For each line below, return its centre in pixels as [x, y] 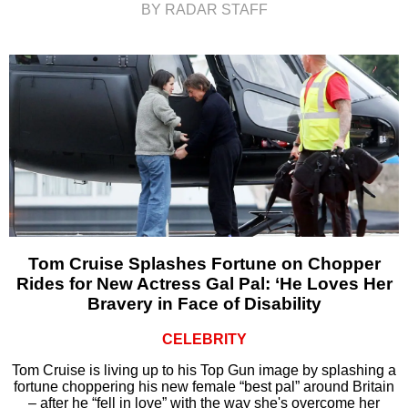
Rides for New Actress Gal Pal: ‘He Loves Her [204, 283]
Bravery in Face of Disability [204, 303]
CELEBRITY [204, 339]
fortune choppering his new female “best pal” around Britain [204, 386]
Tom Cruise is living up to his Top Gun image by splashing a [204, 370]
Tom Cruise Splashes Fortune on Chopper [204, 263]
